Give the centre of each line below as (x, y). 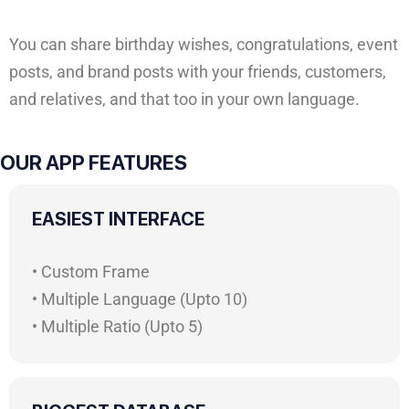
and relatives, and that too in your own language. (184, 99)
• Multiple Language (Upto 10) (140, 299)
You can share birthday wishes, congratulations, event (204, 44)
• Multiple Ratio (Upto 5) (117, 326)
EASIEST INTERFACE (118, 219)
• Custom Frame (91, 271)
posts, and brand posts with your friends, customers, (198, 71)
